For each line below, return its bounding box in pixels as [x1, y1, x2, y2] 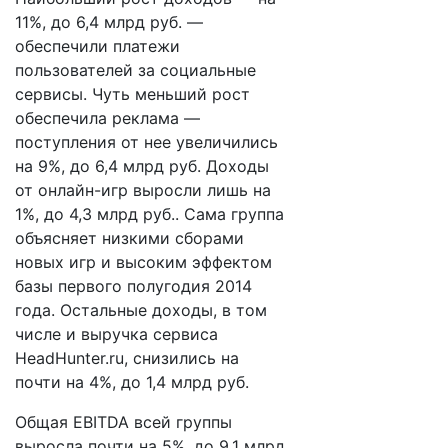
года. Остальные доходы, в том [15, 300, 267, 320]
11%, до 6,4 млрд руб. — [15, 12, 203, 32]
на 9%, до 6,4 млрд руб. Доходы [15, 156, 269, 176]
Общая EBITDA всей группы [15, 412, 232, 432]
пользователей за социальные [15, 60, 256, 80]
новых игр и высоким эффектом [15, 252, 272, 272]
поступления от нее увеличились [15, 132, 278, 152]
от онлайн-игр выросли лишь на [15, 180, 271, 200]
